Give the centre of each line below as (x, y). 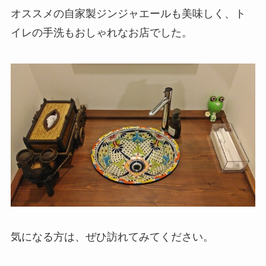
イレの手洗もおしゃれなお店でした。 (101, 33)
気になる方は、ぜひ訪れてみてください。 (112, 237)
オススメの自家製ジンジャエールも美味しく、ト (128, 14)
